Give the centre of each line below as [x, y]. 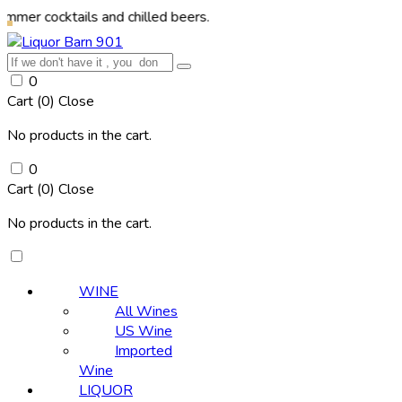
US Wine [144, 331]
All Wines [146, 311]
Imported [144, 351]
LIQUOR [106, 390]
